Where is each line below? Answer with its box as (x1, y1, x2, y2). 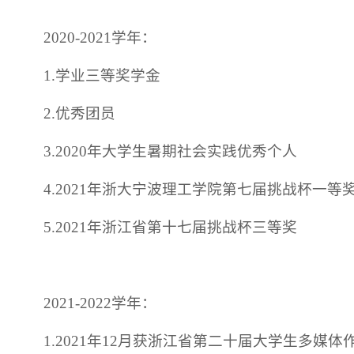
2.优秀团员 (43, 105, 116, 122)
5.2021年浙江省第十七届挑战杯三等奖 (43, 219, 298, 236)
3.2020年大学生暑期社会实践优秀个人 (43, 143, 298, 160)
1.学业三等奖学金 (43, 67, 161, 85)
